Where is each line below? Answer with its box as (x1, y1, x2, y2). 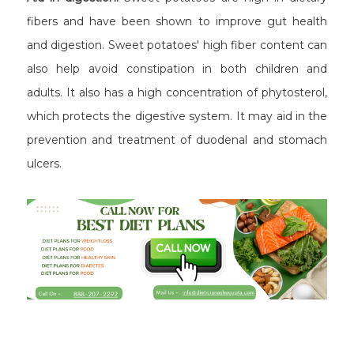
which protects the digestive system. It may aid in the (26, 108, 328, 123)
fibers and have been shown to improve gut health (26, 13, 328, 28)
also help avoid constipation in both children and (26, 61, 328, 76)
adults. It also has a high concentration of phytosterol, (26, 85, 328, 100)
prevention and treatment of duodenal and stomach (26, 132, 328, 147)
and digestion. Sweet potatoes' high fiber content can (26, 37, 328, 52)
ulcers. (26, 156, 62, 171)
